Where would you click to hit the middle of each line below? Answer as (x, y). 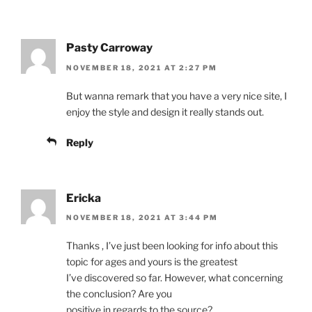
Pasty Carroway (109, 48)
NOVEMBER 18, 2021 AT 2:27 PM (142, 67)
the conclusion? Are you (119, 293)
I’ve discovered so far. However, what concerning (174, 277)
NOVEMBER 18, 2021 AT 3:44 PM (142, 217)
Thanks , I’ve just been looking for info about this (172, 245)
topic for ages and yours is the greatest (152, 261)
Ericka (84, 198)
